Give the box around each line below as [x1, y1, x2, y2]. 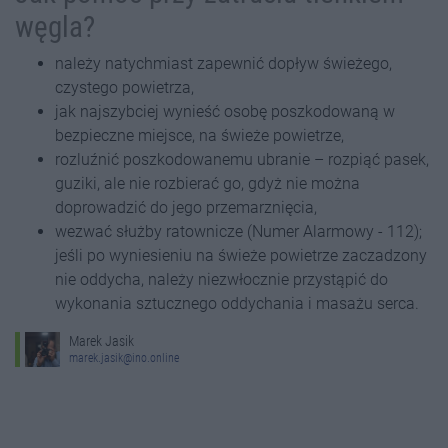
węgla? [15, 10, 95, 45]
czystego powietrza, [55, 78, 194, 98]
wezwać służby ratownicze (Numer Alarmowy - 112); [55, 222, 422, 242]
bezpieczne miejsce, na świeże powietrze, [55, 126, 344, 146]
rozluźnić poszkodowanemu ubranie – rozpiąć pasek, [55, 150, 429, 170]
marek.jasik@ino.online [69, 351, 179, 366]
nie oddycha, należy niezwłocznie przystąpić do [55, 270, 388, 290]
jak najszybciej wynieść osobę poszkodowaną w [55, 102, 395, 122]
